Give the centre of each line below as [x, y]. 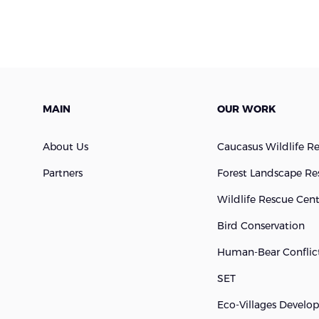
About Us [66, 146]
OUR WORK [246, 109]
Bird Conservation [261, 225]
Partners [63, 173]
